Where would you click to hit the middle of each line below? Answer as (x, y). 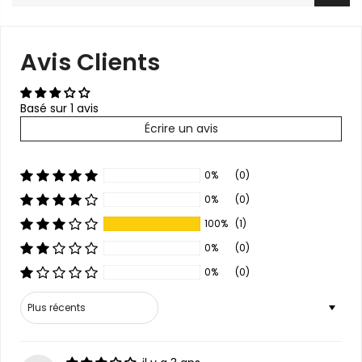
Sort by (39, 298)
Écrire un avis (181, 128)
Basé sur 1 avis (59, 108)
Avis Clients (90, 62)
